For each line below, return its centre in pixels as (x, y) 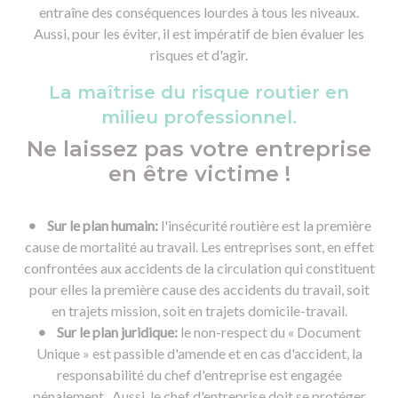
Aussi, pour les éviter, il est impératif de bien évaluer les (199, 34)
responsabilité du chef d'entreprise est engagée (199, 375)
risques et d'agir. (199, 55)
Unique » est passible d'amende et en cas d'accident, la (199, 354)
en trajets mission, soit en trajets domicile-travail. (199, 311)
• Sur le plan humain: (92, 226)
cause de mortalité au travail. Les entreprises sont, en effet (199, 247)
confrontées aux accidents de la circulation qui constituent (199, 268)
